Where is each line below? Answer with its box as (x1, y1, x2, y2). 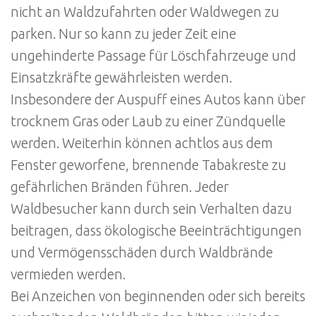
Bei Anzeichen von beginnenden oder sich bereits (11, 288, 305, 304)
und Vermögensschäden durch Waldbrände (11, 244, 273, 260)
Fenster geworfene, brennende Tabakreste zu (11, 157, 286, 173)
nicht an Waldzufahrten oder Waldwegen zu (11, 4, 279, 20)
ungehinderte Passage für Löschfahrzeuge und (11, 47, 296, 63)
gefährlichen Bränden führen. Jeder (11, 178, 229, 195)
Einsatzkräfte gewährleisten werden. (11, 69, 232, 85)
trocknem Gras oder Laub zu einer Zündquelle (11, 113, 286, 129)
